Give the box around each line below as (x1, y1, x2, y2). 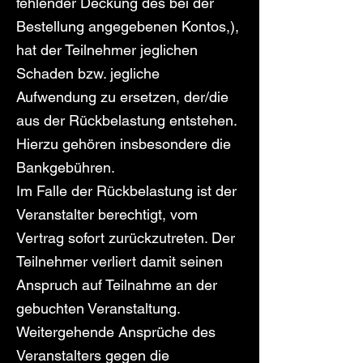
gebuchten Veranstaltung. (16, 300, 180, 317)
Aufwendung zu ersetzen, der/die (16, 88, 228, 105)
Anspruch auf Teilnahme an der (16, 276, 217, 293)
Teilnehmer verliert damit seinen (16, 253, 223, 270)
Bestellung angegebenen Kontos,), (16, 18, 239, 35)
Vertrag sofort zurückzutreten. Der (16, 229, 235, 246)
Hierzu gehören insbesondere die (16, 135, 231, 152)
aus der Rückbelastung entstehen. (16, 112, 237, 129)
